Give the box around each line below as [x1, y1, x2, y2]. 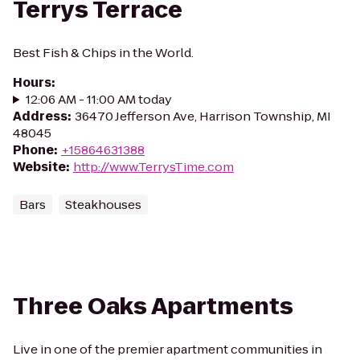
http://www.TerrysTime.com [73, 158, 234, 175]
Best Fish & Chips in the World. [13, 44, 194, 61]
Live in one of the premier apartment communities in [13, 341, 322, 358]
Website [13, 158, 66, 175]
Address [13, 108, 67, 125]
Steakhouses [65, 196, 141, 213]
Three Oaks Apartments [13, 291, 293, 322]
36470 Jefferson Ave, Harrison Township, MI [75, 108, 331, 125]
